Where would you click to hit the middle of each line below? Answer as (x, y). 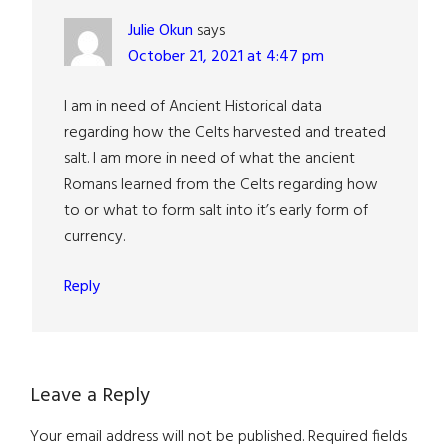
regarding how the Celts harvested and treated (225, 132)
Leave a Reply (90, 395)
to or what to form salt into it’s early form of (216, 210)
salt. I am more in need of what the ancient (209, 158)
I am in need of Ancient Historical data (193, 106)
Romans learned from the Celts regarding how (221, 184)
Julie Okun (160, 30)
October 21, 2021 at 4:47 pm (226, 56)
